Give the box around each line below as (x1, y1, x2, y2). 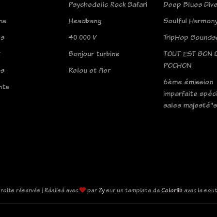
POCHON (163, 60, 191, 70)
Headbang (68, 15, 102, 26)
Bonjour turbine (68, 48, 120, 59)
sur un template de (105, 186, 161, 194)
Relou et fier (68, 65, 110, 75)
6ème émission (163, 77, 213, 87)
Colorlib (161, 186, 183, 194)
